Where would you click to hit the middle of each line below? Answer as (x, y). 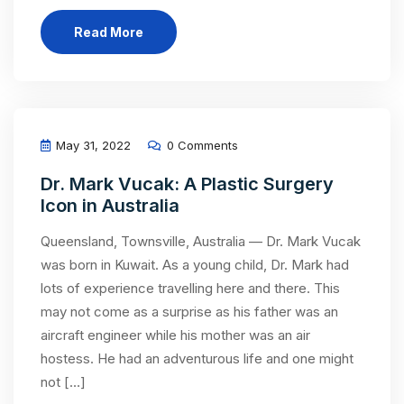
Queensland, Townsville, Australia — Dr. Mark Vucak (201, 241)
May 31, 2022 (92, 145)
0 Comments (201, 145)
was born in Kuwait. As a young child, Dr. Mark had (195, 265)
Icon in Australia (110, 206)
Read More (109, 32)
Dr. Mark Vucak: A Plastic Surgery (187, 184)
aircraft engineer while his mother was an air (175, 335)
